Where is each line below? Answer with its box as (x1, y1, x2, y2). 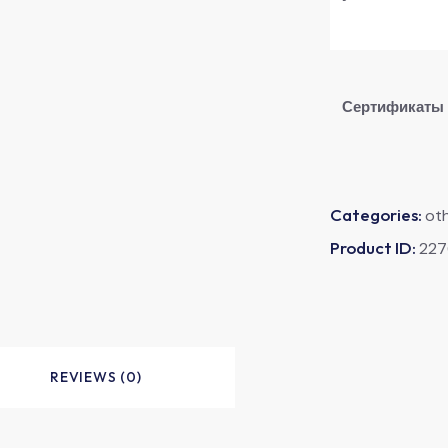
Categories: (330, 203, 425, 225)
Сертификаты (342, 96, 444, 117)
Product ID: (330, 236, 419, 258)
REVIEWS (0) (50, 367, 142, 386)
